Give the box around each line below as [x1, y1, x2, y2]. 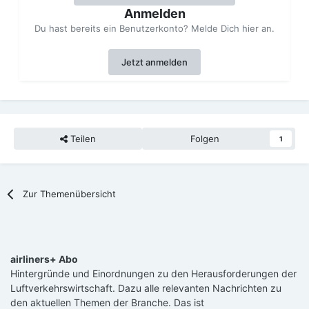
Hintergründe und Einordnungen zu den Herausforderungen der [10, 267, 297, 279]
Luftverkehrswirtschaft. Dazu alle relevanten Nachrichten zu [10, 281, 281, 294]
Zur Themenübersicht [23, 188, 117, 199]
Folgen [190, 132, 219, 144]
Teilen [68, 132, 96, 144]
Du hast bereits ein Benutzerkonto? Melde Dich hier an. [34, 22, 275, 34]
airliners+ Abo [10, 252, 78, 265]
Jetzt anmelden [121, 56, 188, 68]
